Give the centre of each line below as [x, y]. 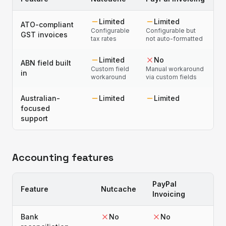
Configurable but [171, 31]
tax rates [104, 39]
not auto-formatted [174, 39]
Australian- [40, 98]
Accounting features [63, 157]
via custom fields [171, 77]
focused [35, 108]
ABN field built [46, 63]
